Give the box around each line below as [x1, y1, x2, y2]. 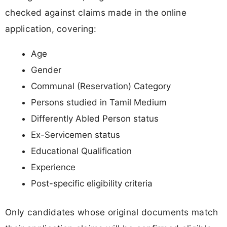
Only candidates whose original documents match [5, 207, 218, 218]
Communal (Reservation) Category [31, 81, 171, 91]
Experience [31, 162, 75, 172]
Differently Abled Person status [31, 113, 159, 124]
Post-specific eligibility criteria [31, 178, 153, 188]
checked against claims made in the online [5, 7, 187, 18]
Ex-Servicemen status [31, 129, 120, 140]
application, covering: [5, 23, 97, 34]
